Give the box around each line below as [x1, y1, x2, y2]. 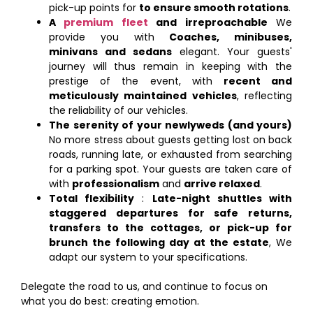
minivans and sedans [49, 44, 172, 59]
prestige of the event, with [49, 73, 224, 88]
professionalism [72, 176, 159, 191]
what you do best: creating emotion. [21, 293, 199, 308]
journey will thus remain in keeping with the [49, 59, 292, 73]
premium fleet [64, 15, 148, 29]
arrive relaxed [184, 176, 260, 191]
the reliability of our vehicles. [49, 103, 188, 117]
